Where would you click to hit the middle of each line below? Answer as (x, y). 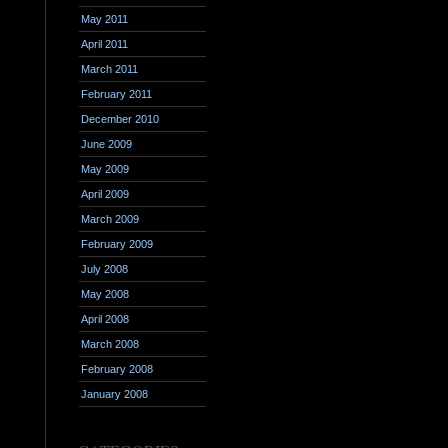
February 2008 (117, 369)
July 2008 (104, 269)
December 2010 (120, 119)
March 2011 (109, 69)
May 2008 (105, 294)
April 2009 (105, 194)
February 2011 (116, 94)
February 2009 (117, 244)
